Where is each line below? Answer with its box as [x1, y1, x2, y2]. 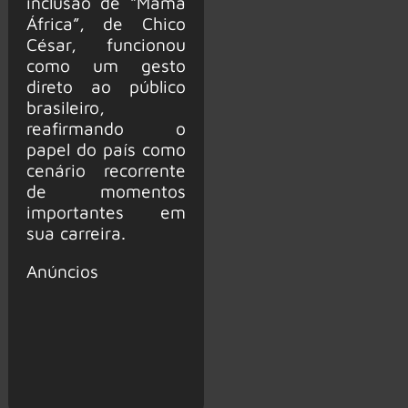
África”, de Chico [25, 12, 186, 34]
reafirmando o [25, 117, 186, 138]
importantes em [25, 200, 186, 222]
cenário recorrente [25, 158, 186, 180]
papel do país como [25, 138, 186, 159]
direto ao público [25, 75, 186, 97]
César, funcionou [25, 33, 186, 55]
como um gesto [25, 54, 186, 76]
